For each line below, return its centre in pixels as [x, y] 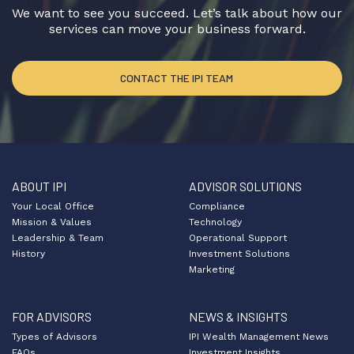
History [28, 254]
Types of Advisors [55, 337]
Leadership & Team [58, 238]
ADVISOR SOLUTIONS [245, 186]
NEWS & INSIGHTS [238, 316]
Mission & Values [52, 222]
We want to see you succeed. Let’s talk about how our [177, 13]
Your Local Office [53, 206]
